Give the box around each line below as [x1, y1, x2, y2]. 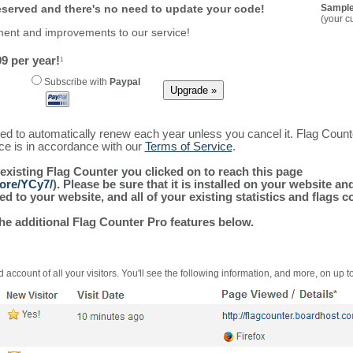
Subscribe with [41, 76, 110, 88]
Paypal [109, 76, 140, 88]
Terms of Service [144, 139, 232, 154]
